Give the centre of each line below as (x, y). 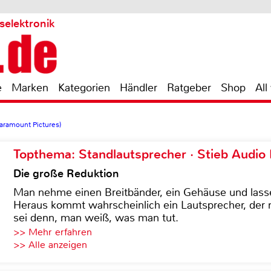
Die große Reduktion (66, 174)
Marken (30, 88)
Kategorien (84, 88)
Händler (139, 88)
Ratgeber (189, 88)
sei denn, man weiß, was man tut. (96, 218)
